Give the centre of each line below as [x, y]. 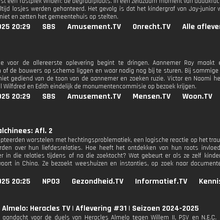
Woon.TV [197, 96]
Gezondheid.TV [97, 181]
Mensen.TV [151, 96]
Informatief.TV [161, 181]
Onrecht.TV [151, 27]
